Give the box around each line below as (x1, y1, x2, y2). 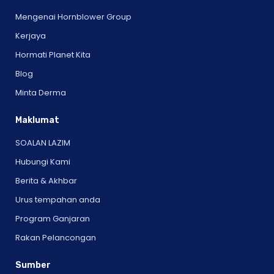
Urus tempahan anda (15, 193, 100, 206)
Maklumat (15, 114, 59, 125)
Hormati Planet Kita (15, 48, 91, 61)
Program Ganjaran (15, 212, 90, 224)
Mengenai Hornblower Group (15, 10, 131, 23)
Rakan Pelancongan (15, 231, 96, 243)
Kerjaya (15, 29, 46, 42)
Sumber (15, 259, 51, 270)
